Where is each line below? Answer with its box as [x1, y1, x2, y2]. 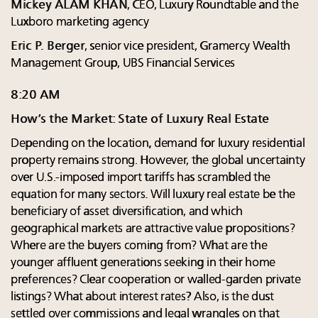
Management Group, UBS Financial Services [11, 57, 236, 70]
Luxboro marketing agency [11, 16, 149, 29]
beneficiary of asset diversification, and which [11, 206, 243, 219]
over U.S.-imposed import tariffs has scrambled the [11, 172, 271, 185]
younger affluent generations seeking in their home [11, 257, 276, 270]
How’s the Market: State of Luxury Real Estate [11, 114, 269, 126]
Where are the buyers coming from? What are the [11, 240, 268, 253]
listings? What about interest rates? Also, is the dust [11, 291, 274, 304]
